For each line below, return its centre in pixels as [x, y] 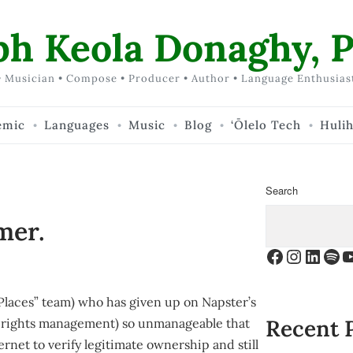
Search [282, 190]
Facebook [307, 255]
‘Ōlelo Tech [266, 125]
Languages [77, 125]
